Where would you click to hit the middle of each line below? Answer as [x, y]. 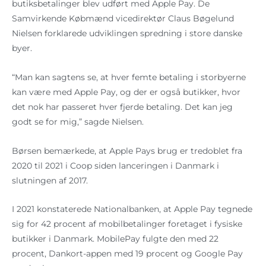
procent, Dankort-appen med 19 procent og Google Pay [127, 254]
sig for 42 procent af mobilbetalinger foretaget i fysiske [127, 224]
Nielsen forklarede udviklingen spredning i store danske [127, 33]
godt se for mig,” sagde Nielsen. [78, 121]
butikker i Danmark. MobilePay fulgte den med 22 [115, 239]
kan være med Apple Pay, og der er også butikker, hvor [126, 92]
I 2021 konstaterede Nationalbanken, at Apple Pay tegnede [132, 209]
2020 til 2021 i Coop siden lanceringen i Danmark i [115, 165]
